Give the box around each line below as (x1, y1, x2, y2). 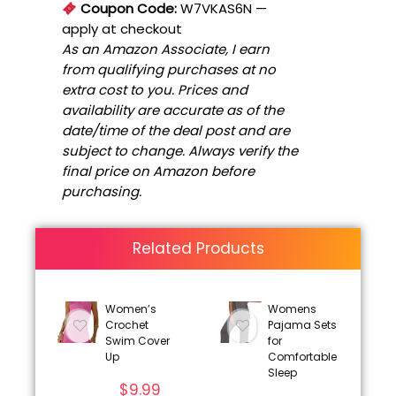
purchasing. (62, 182, 141, 202)
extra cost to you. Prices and (62, 80, 247, 100)
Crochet (104, 317, 148, 333)
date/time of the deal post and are (62, 121, 290, 141)
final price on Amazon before (62, 162, 255, 181)
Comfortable (267, 349, 337, 365)
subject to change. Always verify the (62, 141, 298, 161)
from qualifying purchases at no (62, 60, 276, 80)
